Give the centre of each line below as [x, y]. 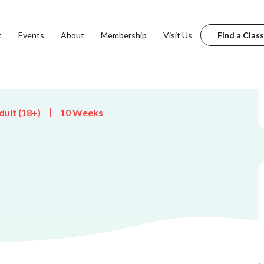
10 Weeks [82, 112]
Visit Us [177, 35]
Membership [123, 35]
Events [31, 35]
